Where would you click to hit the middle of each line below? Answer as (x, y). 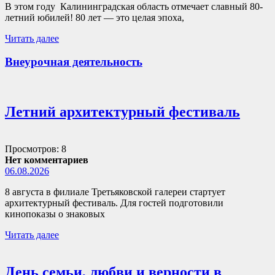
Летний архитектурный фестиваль (122, 111)
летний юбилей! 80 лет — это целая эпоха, (95, 17)
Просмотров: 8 (36, 149)
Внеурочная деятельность (74, 62)
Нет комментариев (47, 160)
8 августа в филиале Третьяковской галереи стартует (115, 192)
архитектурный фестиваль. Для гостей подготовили (114, 203)
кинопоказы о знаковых (55, 214)
